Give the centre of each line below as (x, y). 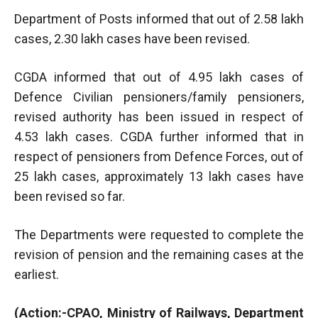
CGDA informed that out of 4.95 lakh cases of (159, 77)
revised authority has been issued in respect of (159, 116)
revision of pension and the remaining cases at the (159, 254)
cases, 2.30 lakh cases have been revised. (132, 38)
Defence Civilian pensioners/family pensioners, (159, 97)
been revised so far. (70, 196)
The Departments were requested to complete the (159, 234)
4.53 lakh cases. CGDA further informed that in (159, 136)
